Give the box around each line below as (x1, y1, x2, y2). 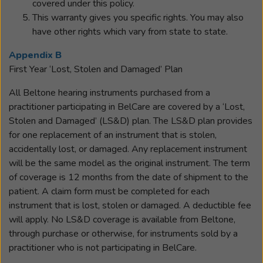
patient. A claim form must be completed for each (9, 185, 210, 198)
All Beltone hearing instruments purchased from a (9, 86, 210, 99)
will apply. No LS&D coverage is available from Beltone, (9, 213, 235, 226)
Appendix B (9, 49, 62, 62)
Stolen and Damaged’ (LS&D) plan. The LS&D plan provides (9, 114, 252, 127)
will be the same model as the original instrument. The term (9, 157, 250, 170)
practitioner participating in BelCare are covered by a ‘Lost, (9, 100, 245, 113)
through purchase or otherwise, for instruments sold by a (9, 227, 238, 240)
